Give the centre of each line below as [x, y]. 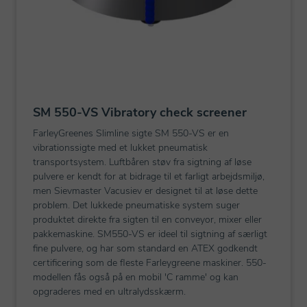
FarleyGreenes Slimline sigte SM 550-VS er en [131, 133]
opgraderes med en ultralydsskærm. [109, 292]
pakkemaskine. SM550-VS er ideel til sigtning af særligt [150, 234]
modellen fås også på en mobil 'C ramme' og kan [136, 277]
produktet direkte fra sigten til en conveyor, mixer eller [147, 220]
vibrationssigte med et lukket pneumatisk [120, 148]
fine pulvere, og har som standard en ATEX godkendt [145, 248]
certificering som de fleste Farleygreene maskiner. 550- [150, 263]
